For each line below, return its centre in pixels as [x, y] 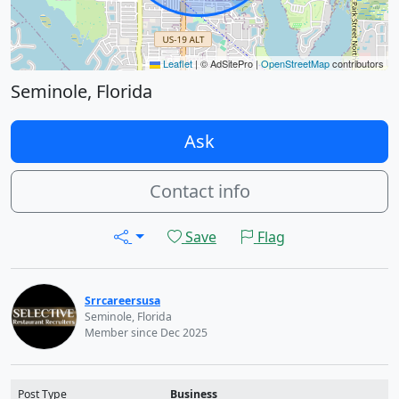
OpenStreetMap [295, 63]
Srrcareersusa [122, 300]
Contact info [199, 191]
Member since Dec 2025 [146, 332]
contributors [357, 63]
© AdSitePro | [229, 63]
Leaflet [176, 63]
